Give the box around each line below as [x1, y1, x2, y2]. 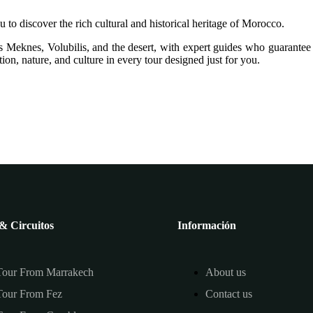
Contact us [205, 287, 252, 300]
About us [205, 265, 246, 278]
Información [177, 219, 236, 231]
